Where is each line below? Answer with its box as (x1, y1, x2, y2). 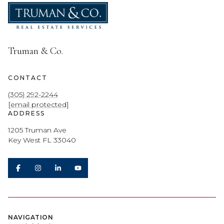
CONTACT (8, 73, 47, 81)
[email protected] (8, 99, 69, 109)
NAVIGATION (8, 213, 53, 221)
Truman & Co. (8, 44, 63, 57)
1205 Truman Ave (8, 125, 66, 134)
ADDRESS (8, 109, 45, 117)
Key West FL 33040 (8, 135, 76, 144)
